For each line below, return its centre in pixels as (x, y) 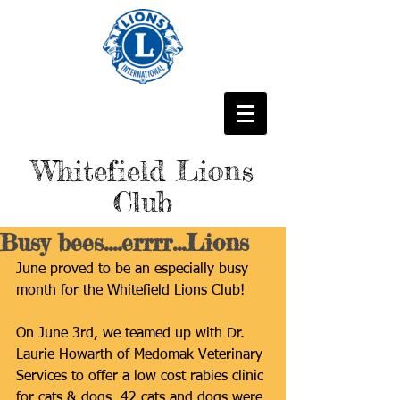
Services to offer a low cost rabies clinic (142, 377)
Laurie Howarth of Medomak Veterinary (142, 355)
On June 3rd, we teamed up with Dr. (133, 334)
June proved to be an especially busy (134, 270)
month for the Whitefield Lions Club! (130, 291)
